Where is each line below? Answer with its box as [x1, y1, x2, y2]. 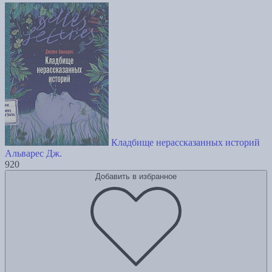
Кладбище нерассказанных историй [111, 137, 260, 148]
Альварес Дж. [5, 148, 62, 159]
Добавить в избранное [95, 172, 177, 182]
